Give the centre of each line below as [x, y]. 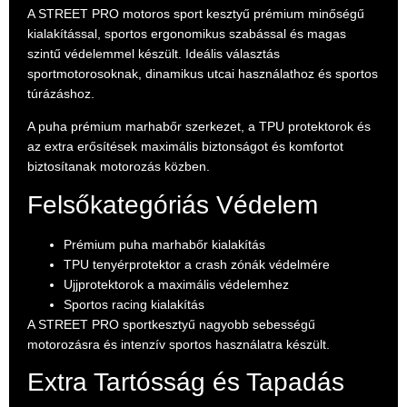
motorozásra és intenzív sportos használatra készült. [179, 344]
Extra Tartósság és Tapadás [186, 382]
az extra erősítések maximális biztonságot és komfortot [185, 147]
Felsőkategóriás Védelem [173, 204]
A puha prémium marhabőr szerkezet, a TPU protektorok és [199, 127]
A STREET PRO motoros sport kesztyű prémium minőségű [196, 13]
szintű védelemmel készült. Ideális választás [154, 53]
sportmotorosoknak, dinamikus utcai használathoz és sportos [203, 73]
